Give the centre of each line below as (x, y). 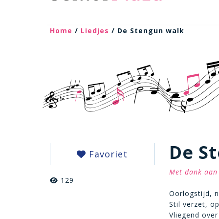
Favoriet (107, 154)
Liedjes (95, 31)
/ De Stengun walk (147, 31)
